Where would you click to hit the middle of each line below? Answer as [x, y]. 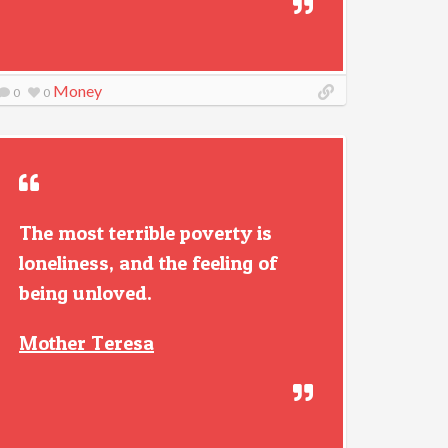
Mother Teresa [86, 343]
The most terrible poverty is [145, 233]
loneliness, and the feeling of [148, 263]
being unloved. [85, 293]
